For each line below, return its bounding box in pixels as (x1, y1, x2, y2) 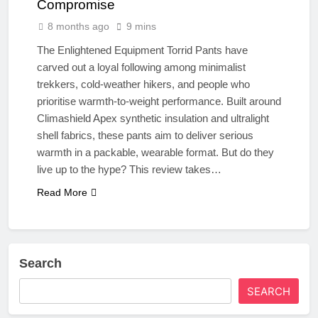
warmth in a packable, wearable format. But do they (37, 146, 274, 158)
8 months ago (48, 20, 109, 32)
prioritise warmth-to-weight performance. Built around (37, 94, 281, 107)
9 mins (126, 20, 156, 32)
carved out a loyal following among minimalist (37, 60, 246, 73)
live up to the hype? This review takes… (37, 163, 221, 175)
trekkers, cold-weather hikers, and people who (37, 77, 250, 90)
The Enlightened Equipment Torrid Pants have (37, 43, 248, 56)
